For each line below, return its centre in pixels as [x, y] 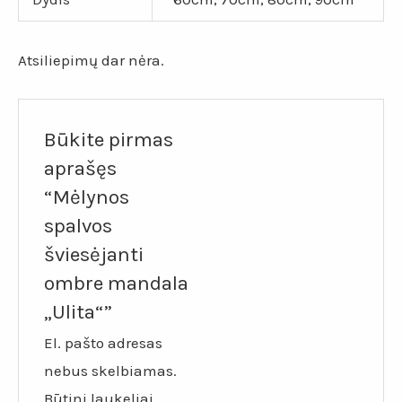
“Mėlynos [87, 197]
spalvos [79, 226]
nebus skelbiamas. [111, 371]
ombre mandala [117, 284]
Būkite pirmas [109, 140]
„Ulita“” [79, 312]
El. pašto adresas [104, 343]
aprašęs [81, 169]
